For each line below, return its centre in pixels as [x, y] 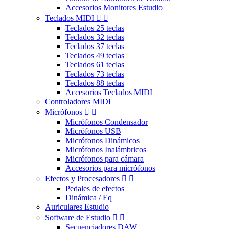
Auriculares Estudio [77, 207]
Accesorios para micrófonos [110, 168]
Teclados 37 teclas [95, 47]
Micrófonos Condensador [107, 122]
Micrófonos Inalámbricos [106, 150]
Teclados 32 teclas [95, 37]
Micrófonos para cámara [105, 159]
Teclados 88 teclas [95, 83]
